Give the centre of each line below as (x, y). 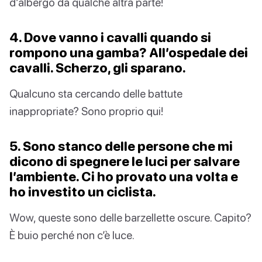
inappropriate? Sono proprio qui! (86, 111)
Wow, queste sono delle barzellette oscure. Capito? (130, 218)
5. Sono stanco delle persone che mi (121, 146)
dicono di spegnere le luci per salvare (125, 161)
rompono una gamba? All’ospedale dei (129, 53)
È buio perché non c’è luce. (72, 235)
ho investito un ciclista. (83, 192)
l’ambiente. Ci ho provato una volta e (124, 177)
